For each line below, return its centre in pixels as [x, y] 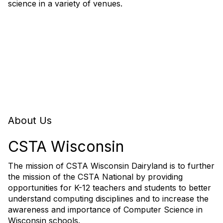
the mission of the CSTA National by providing [95, 177]
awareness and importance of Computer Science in [105, 210]
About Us [30, 120]
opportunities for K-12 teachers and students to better [110, 188]
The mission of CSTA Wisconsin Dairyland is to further [111, 166]
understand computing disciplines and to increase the [108, 199]
